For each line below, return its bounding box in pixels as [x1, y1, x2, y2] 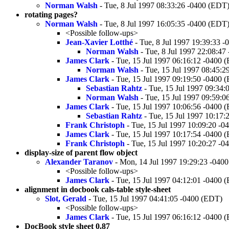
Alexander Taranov [45, 157, 113, 166]
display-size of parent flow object [25, 148, 138, 157]
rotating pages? [25, 10, 78, 19]
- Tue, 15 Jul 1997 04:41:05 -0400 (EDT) [86, 194, 222, 203]
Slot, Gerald [45, 194, 86, 203]
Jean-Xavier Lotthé [65, 37, 133, 47]
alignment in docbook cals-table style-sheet [25, 185, 171, 194]
